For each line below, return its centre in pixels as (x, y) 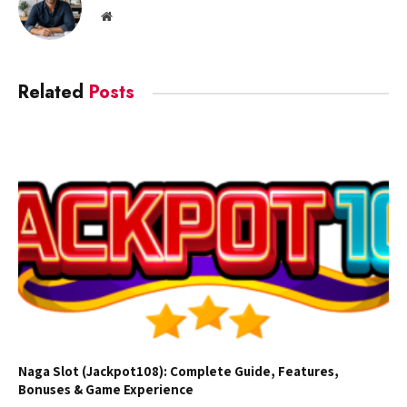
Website (131, 16)
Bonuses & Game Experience (106, 389)
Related (54, 93)
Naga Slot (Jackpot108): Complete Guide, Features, (179, 371)
